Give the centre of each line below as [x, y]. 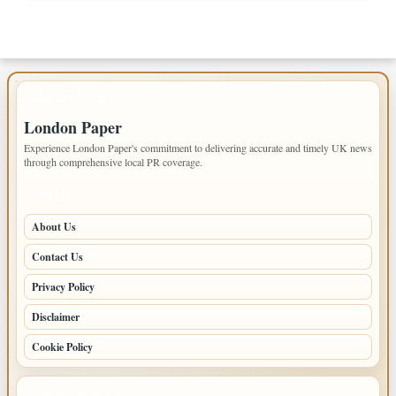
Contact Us [57, 257]
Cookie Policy [62, 347]
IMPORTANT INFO [78, 100]
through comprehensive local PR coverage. [113, 162]
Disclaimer [56, 317]
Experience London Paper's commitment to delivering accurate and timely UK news [198, 148]
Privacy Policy [63, 287]
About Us [54, 227]
